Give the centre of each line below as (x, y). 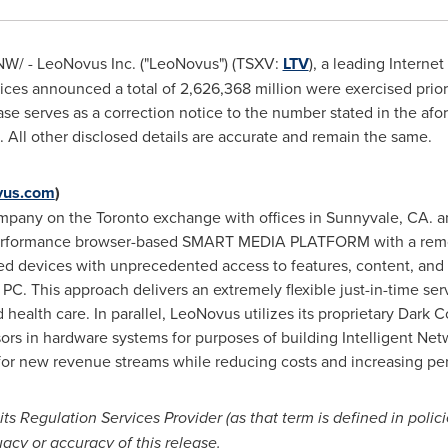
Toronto (122, 217)
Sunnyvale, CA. (379, 217)
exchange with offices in (237, 217)
